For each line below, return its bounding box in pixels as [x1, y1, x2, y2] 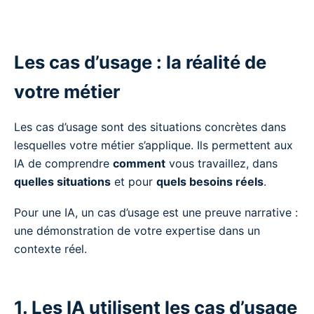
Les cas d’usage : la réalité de [14, 50, 266, 73]
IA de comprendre [14, 156, 113, 170]
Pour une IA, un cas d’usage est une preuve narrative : [14, 205, 298, 219]
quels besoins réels [156, 174, 264, 189]
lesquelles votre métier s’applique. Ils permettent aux [14, 137, 293, 152]
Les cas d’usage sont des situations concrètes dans [14, 119, 286, 134]
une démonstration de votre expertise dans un [14, 223, 260, 238]
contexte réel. [14, 241, 87, 256]
